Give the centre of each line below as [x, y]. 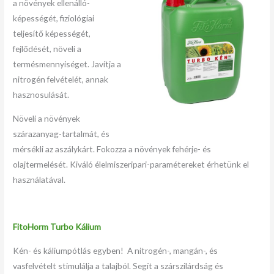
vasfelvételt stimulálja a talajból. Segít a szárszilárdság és [118, 265]
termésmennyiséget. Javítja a [67, 64]
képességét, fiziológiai [54, 18]
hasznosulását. [41, 95]
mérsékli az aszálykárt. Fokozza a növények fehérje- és [112, 149]
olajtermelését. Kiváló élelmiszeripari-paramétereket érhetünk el [131, 164]
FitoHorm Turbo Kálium [57, 227]
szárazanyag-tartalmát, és [61, 133]
